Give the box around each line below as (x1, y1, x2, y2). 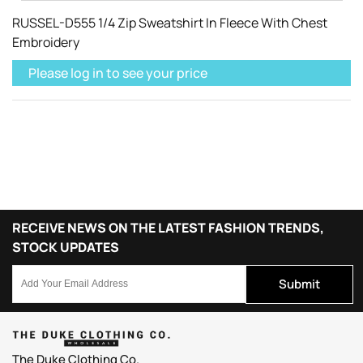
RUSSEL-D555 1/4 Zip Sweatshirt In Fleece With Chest (12, 13, 327, 32)
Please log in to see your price (28, 63, 207, 82)
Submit (279, 275, 320, 293)
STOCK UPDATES (12, 237, 119, 256)
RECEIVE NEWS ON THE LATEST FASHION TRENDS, (12, 218, 324, 237)
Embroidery (12, 32, 79, 51)
